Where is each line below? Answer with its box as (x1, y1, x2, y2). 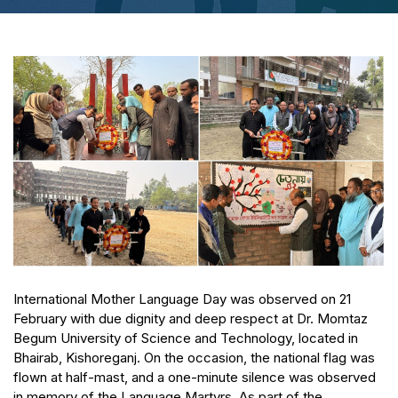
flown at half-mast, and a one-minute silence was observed (13, 368, 376, 386)
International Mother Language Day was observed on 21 (13, 290, 351, 307)
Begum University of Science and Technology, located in (13, 329, 358, 346)
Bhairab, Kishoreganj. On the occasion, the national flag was (13, 348, 375, 366)
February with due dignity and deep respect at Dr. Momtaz (13, 309, 368, 327)
